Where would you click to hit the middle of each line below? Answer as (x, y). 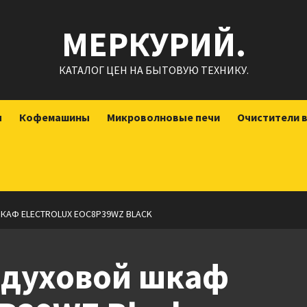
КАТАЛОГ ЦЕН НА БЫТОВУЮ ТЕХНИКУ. (153, 70)
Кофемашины (54, 117)
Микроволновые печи (163, 117)
